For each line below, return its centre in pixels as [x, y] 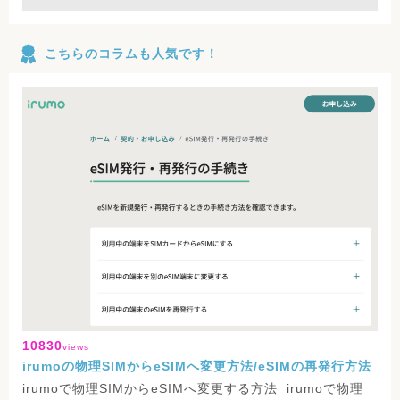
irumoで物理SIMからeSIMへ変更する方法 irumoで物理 [193, 389]
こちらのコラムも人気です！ [132, 54]
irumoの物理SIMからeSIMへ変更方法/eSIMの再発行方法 [197, 367]
